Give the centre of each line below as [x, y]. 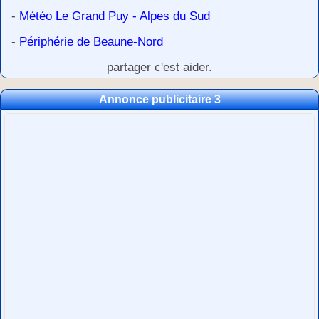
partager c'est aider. [159, 67]
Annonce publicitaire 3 [159, 99]
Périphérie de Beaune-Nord [91, 42]
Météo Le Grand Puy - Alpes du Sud [115, 16]
